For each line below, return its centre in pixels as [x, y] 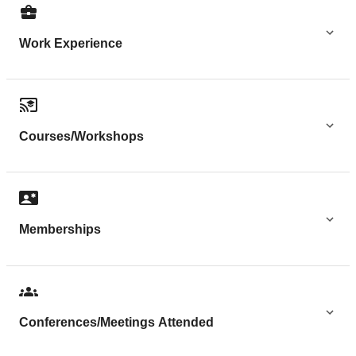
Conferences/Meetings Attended [116, 323]
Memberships [60, 230]
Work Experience [71, 43]
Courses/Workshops [81, 136]
